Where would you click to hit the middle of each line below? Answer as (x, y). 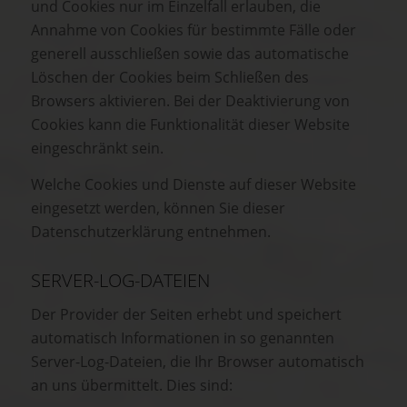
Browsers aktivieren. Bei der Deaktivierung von (190, 101)
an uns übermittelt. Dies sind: (132, 386)
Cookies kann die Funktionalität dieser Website (190, 125)
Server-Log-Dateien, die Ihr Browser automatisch (198, 362)
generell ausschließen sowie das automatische (190, 54)
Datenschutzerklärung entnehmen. (151, 231)
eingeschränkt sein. (97, 149)
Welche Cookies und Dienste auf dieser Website (194, 184)
